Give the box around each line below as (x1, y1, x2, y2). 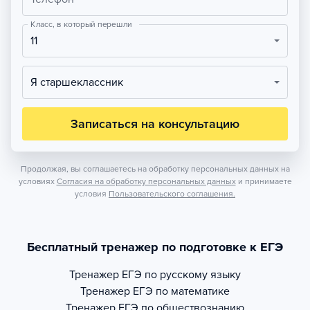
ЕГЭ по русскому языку (122, 268, 241, 282)
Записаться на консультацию (71, 116, 239, 132)
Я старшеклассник (37, 75, 123, 90)
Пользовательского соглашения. (109, 189, 235, 199)
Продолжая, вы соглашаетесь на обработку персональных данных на (20, 164, 290, 174)
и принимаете (237, 176, 292, 187)
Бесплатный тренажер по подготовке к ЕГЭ (27, 239, 283, 255)
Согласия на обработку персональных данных (56, 176, 236, 187)
